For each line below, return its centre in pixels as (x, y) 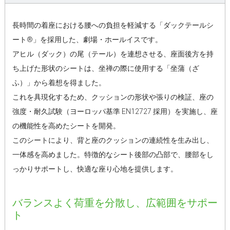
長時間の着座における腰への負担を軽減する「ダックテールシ (113, 25)
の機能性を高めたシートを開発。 (66, 126)
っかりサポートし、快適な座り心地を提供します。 (95, 169)
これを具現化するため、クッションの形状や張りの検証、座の (113, 97)
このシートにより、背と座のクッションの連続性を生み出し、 (113, 140)
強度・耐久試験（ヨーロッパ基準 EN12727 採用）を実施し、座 (115, 111)
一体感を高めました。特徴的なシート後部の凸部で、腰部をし (113, 154)
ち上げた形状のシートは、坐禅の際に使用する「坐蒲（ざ (106, 68)
